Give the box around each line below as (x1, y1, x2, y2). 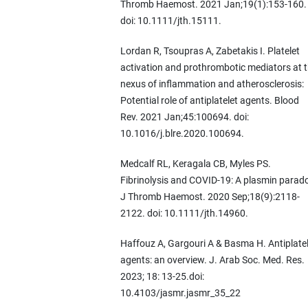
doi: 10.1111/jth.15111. (120, 15, 221, 27)
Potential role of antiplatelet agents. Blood (120, 95, 299, 107)
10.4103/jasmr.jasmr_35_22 (120, 287, 241, 299)
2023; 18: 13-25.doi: (120, 271, 204, 283)
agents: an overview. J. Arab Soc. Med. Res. (120, 254, 305, 266)
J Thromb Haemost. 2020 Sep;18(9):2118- (120, 191, 300, 203)
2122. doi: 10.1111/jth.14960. (120, 208, 248, 219)
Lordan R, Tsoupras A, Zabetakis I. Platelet (120, 45, 300, 57)
